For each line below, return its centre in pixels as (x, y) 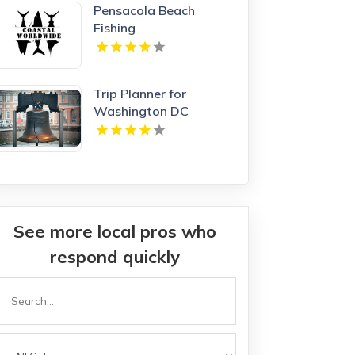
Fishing (115, 27)
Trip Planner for (140, 93)
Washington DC (141, 111)
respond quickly (115, 256)
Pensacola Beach (145, 10)
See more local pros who (115, 231)
